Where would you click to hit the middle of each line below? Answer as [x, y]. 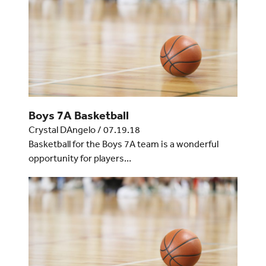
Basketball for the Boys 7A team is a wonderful [123, 144]
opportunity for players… [80, 158]
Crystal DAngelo [62, 130]
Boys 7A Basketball [78, 115]
